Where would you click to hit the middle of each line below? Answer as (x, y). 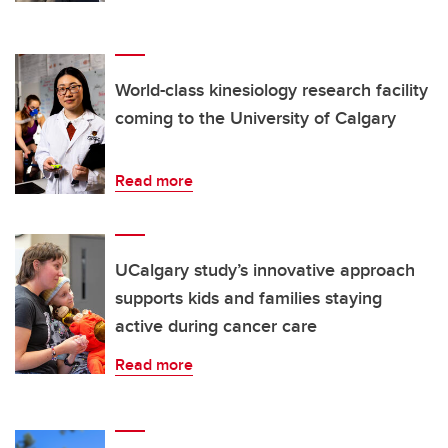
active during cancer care (216, 326)
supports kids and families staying (248, 298)
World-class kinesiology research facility (271, 90)
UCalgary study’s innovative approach (265, 270)
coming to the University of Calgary (255, 118)
